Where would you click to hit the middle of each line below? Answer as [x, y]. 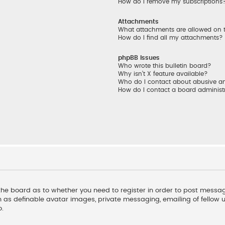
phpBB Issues [139, 58]
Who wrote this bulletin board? [165, 66]
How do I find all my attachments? [171, 37]
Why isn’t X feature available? [163, 74]
